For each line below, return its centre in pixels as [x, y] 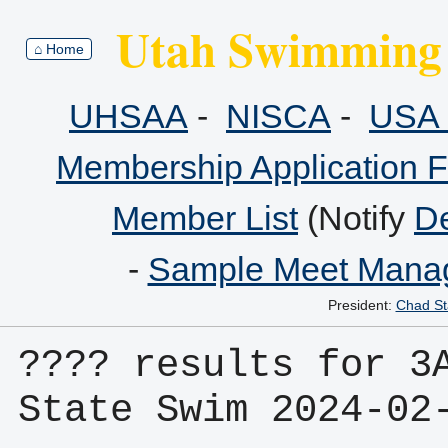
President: [361, 305]
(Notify [356, 218]
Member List [205, 218]
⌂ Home [59, 48]
